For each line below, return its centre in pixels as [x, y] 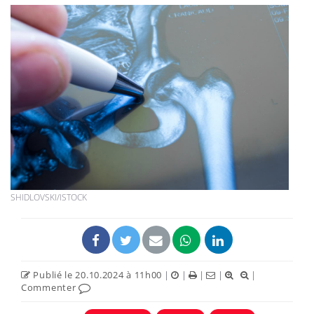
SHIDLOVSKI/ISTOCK [49, 197]
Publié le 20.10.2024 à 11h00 [96, 274]
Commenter [50, 287]
